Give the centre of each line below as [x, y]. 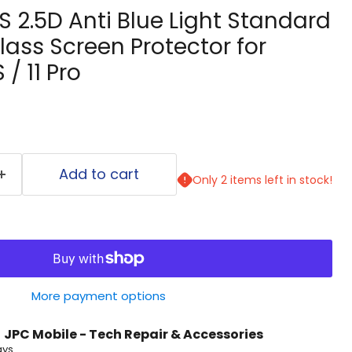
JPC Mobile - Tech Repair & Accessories [133, 334]
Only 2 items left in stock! [262, 180]
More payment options [98, 295]
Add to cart [99, 174]
